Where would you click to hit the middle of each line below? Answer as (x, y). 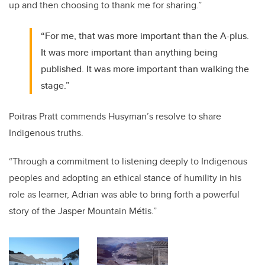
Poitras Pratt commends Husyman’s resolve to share (115, 117)
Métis (140, 211)
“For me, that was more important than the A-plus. (145, 36)
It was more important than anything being (130, 53)
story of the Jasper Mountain (69, 211)
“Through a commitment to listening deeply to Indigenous (128, 161)
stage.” (56, 86)
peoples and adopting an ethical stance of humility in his (125, 178)
